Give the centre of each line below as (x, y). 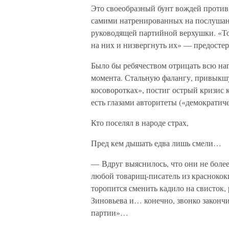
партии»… (110, 212)
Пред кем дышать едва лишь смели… (156, 143)
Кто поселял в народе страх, (140, 122)
